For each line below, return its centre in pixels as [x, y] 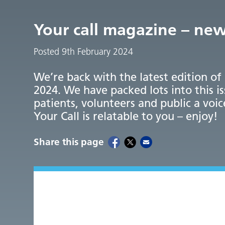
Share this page [69, 142]
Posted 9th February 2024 [84, 51]
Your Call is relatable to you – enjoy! [126, 116]
